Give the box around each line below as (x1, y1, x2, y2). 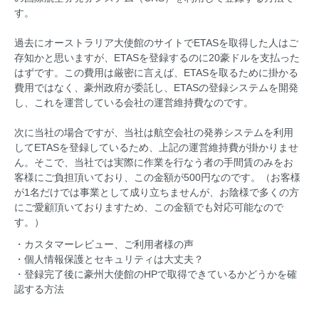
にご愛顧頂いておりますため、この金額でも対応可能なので (14, 201, 283, 213)
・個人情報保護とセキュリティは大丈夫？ (14, 253, 204, 265)
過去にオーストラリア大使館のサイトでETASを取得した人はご (14, 36, 298, 48)
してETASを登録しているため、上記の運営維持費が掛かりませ (14, 141, 298, 153)
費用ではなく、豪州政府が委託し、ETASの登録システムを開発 (14, 81, 298, 93)
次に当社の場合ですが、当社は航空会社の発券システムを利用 (14, 126, 293, 138)
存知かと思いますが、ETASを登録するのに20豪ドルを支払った (14, 51, 300, 63)
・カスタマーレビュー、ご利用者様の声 (14, 238, 194, 250)
